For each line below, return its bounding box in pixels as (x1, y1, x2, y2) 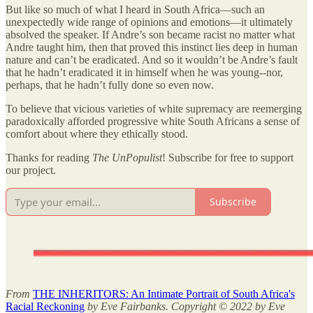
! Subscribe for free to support (162, 151, 293, 163)
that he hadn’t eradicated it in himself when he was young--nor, (6, 66, 283, 78)
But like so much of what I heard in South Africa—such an (6, 3, 265, 15)
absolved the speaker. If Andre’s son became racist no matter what (6, 28, 295, 41)
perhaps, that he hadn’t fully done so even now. (6, 78, 214, 91)
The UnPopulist (92, 151, 162, 163)
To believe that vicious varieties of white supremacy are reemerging (6, 102, 302, 115)
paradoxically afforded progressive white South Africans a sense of (6, 115, 300, 127)
